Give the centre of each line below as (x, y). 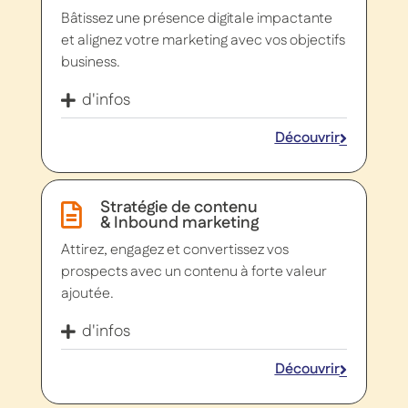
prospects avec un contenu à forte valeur (194, 272)
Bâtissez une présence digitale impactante (197, 19)
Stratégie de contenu (178, 208)
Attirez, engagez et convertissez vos (175, 250)
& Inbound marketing (179, 223)
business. (91, 63)
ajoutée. (88, 294)
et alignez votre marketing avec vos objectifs (204, 41)
